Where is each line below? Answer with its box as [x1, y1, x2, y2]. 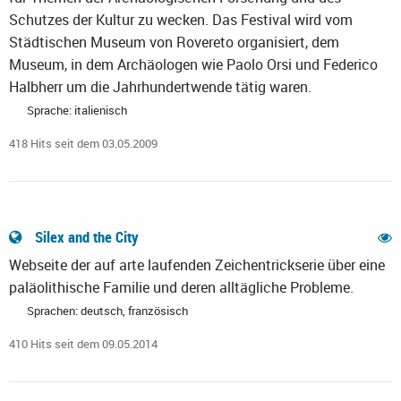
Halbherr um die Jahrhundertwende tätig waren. [9, 77, 311, 98]
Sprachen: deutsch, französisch [27, 303, 188, 320]
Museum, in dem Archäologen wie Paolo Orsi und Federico [9, 55, 378, 75]
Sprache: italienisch [27, 102, 127, 119]
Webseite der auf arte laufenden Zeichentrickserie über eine [9, 255, 385, 276]
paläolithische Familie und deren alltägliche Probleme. [9, 277, 354, 298]
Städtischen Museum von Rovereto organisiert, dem [9, 32, 339, 53]
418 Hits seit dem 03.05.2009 [9, 135, 158, 152]
